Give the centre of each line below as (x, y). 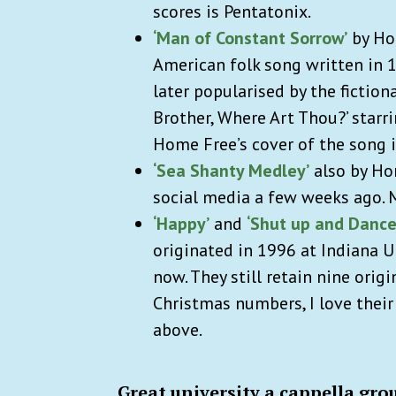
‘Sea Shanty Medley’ (231, 170)
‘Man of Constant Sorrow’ (250, 38)
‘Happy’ (181, 223)
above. (181, 329)
